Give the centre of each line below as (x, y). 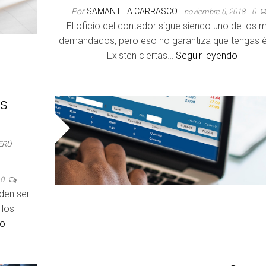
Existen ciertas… (141, 56)
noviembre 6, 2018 (215, 12)
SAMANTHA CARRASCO (133, 11)
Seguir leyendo (206, 56)
